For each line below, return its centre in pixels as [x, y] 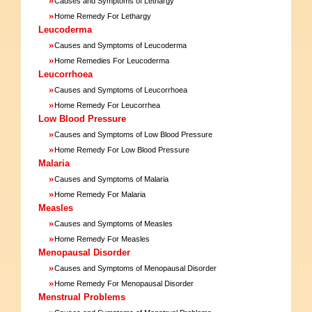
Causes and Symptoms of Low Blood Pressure [133, 134]
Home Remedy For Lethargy [103, 16]
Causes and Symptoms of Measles [114, 223]
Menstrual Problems [82, 297]
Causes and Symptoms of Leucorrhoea [121, 89]
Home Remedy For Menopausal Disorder [124, 283]
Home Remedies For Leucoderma [112, 60]
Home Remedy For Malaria [100, 194]
